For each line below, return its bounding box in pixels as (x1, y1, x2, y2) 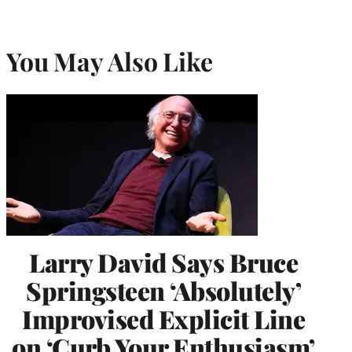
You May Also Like (6, 43, 213, 78)
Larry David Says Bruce (29, 245, 298, 280)
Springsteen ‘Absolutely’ (26, 273, 301, 308)
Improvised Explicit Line (22, 302, 305, 336)
